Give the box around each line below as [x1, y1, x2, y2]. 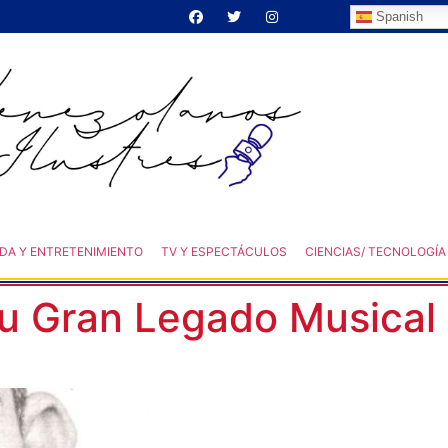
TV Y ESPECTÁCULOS [160, 243, 287, 259]
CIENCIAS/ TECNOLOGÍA [304, 243, 446, 259]
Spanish [372, 8, 423, 24]
